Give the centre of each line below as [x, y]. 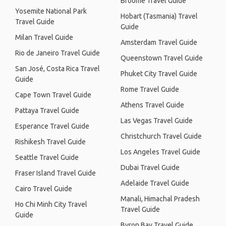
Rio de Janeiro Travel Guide [58, 53]
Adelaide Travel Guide [155, 183]
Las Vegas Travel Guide [157, 121]
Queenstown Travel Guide [162, 58]
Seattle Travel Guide [47, 157]
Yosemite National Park [51, 11]
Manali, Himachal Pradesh [160, 199]
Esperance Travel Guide [52, 126]
